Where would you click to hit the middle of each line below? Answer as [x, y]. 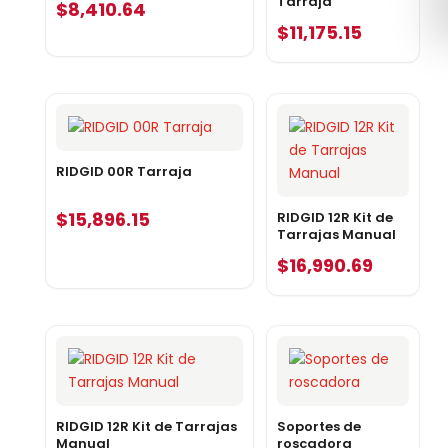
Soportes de [318, 427]
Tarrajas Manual [336, 234]
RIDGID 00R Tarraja [123, 171]
